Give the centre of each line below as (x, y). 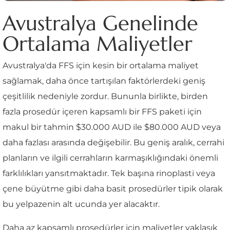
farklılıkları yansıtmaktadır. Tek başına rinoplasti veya (109, 173)
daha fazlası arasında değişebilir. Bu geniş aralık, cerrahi (113, 142)
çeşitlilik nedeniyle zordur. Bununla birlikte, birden (105, 96)
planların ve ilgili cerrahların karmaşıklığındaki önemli (110, 158)
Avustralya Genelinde (100, 23)
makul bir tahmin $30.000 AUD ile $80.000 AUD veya (112, 127)
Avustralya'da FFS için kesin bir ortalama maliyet (101, 65)
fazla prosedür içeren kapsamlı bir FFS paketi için (102, 111)
